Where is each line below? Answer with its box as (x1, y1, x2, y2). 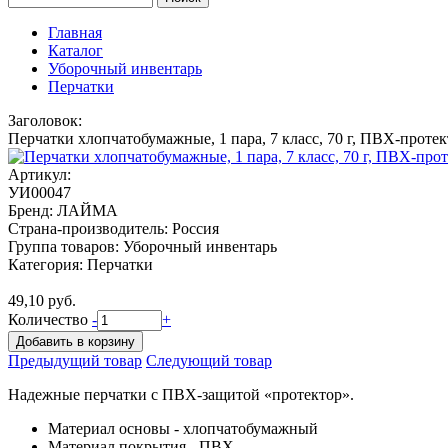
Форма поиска (8, 6, 165, 33)
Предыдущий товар (8, 352, 142, 369)
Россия (172, 220, 219, 237)
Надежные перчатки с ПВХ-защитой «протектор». (8, 386, 358, 403)
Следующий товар (146, 352, 272, 369)
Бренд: (8, 202, 53, 219)
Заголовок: (8, 112, 82, 129)
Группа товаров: (8, 238, 119, 255)
